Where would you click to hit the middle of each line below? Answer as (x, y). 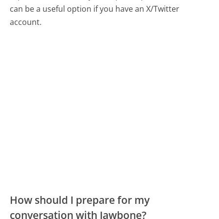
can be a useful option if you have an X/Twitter (95, 9)
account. (26, 22)
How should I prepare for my (80, 200)
